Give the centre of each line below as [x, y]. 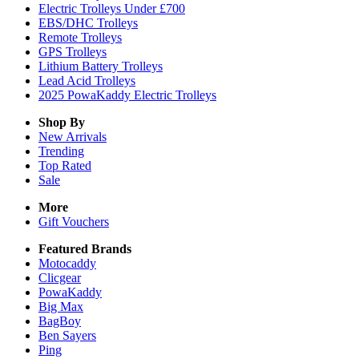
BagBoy [60, 321]
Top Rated [65, 165]
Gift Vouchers [74, 222]
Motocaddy [67, 263]
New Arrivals [73, 137]
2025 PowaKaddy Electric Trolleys [127, 95]
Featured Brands [85, 249]
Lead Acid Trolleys [87, 81]
